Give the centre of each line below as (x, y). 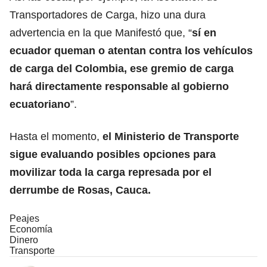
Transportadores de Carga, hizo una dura (108, 15)
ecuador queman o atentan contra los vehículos (131, 50)
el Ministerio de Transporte (171, 136)
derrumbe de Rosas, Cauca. (80, 190)
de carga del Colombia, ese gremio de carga (122, 68)
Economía (31, 229)
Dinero (24, 240)
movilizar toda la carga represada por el (111, 172)
